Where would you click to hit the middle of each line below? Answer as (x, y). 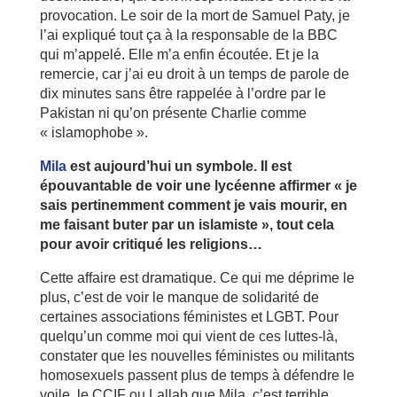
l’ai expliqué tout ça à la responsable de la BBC (188, 35)
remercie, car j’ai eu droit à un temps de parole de (194, 74)
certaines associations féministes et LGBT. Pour (189, 316)
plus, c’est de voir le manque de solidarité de (179, 297)
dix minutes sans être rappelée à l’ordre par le (183, 93)
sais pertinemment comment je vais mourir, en (193, 205)
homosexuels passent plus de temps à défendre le (197, 375)
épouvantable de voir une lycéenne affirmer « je (198, 185)
